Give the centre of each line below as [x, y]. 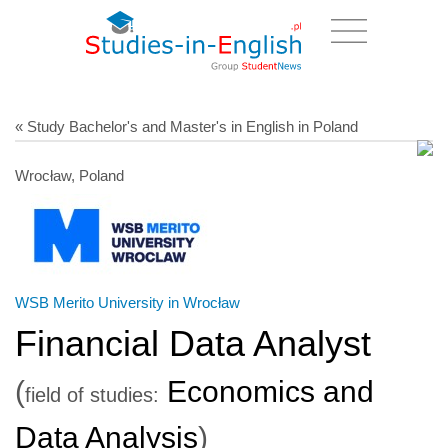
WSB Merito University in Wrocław [127, 302]
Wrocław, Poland [69, 175]
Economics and [266, 391]
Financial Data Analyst [193, 343]
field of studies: [92, 394]
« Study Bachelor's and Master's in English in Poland [186, 126]
